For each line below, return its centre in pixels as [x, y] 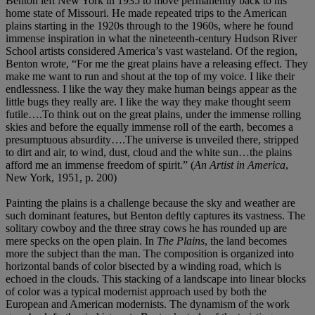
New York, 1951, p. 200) [61, 177]
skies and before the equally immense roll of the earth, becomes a [149, 127]
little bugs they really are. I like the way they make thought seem [148, 101]
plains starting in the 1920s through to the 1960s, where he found [149, 25]
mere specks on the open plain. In [81, 240]
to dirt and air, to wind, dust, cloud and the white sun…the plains [149, 152]
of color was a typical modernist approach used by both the [136, 291]
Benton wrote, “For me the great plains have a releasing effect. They [157, 63]
